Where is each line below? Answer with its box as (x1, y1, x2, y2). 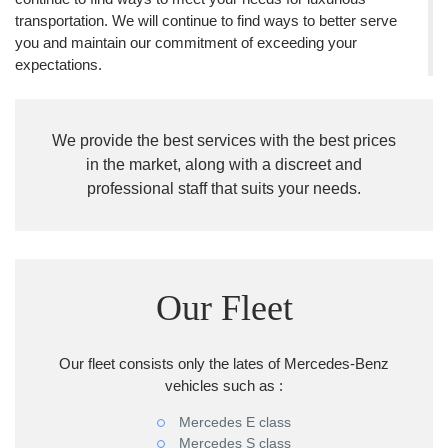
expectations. (15, 56, 102, 73)
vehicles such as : (165, 376, 283, 394)
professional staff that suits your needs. (87, 179, 361, 197)
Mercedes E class (175, 413, 291, 430)
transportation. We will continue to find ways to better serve (15, 12, 397, 29)
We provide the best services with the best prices (52, 131, 396, 149)
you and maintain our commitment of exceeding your (15, 34, 357, 51)
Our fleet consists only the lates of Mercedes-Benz (59, 354, 389, 372)
